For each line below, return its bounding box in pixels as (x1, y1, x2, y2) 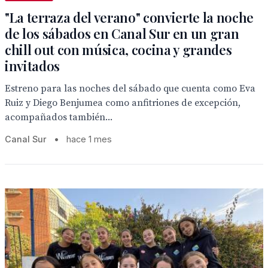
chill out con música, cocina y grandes (5, 41, 232, 59)
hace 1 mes (66, 134, 112, 144)
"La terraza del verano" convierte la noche (5, 8, 254, 26)
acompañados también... (5, 111, 112, 123)
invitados (5, 57, 60, 75)
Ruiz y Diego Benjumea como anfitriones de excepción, (5, 97, 240, 109)
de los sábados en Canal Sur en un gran (5, 25, 239, 42)
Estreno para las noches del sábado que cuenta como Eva (5, 83, 255, 95)
